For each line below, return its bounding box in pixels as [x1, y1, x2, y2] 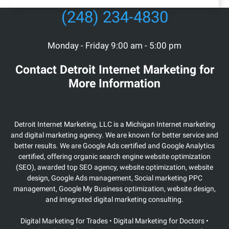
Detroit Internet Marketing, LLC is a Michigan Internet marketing [14, 120, 215, 128]
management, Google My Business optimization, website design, [13, 184, 216, 193]
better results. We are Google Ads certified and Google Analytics [14, 141, 215, 150]
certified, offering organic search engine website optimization [18, 152, 211, 161]
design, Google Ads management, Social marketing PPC [27, 173, 202, 182]
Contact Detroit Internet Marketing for [15, 62, 214, 77]
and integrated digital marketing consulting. [45, 195, 184, 203]
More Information [68, 76, 161, 90]
